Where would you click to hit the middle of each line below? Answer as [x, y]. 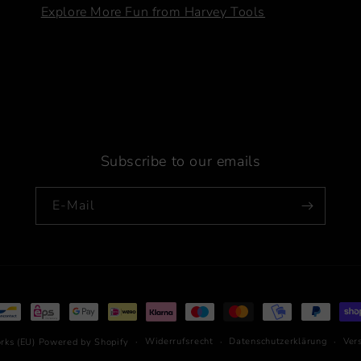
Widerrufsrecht [179, 341]
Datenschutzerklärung [278, 341]
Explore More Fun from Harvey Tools [153, 12]
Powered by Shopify [84, 342]
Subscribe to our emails [180, 161]
